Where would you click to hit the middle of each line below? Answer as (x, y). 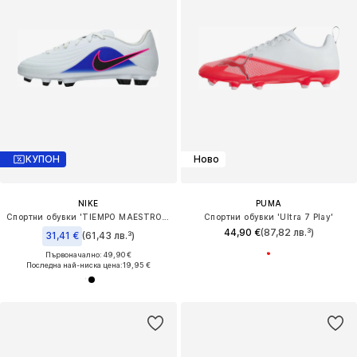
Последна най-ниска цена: (74, 265)
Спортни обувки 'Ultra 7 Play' (269, 216)
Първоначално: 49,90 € (88, 254)
